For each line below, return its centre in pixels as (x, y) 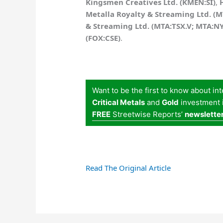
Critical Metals (119, 103)
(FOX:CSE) (103, 38)
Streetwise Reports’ (148, 114)
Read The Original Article (128, 168)
